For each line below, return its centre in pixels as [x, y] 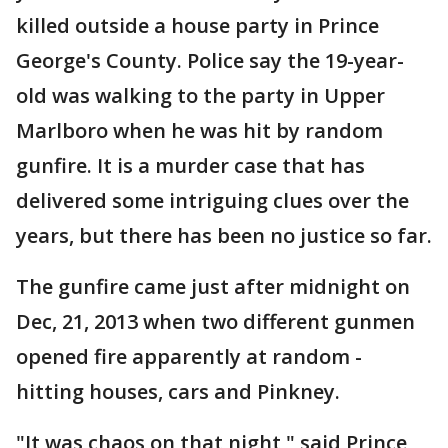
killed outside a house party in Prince [197, 25]
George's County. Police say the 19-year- [210, 60]
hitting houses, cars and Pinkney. [178, 391]
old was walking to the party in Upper [200, 95]
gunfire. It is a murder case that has [190, 165]
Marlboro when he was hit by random [199, 130]
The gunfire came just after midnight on [213, 286]
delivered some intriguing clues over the [212, 200]
